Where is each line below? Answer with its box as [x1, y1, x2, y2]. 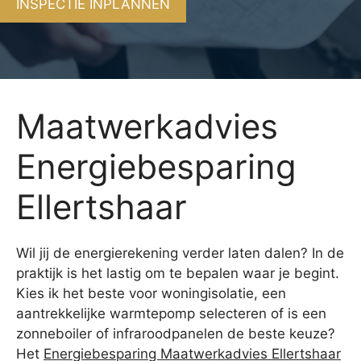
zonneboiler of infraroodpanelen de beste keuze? [16, 325, 335, 342]
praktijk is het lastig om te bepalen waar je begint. [16, 264, 339, 281]
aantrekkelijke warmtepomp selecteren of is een [16, 305, 326, 322]
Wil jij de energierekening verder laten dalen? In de [16, 244, 344, 261]
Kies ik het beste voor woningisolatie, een [16, 284, 286, 301]
